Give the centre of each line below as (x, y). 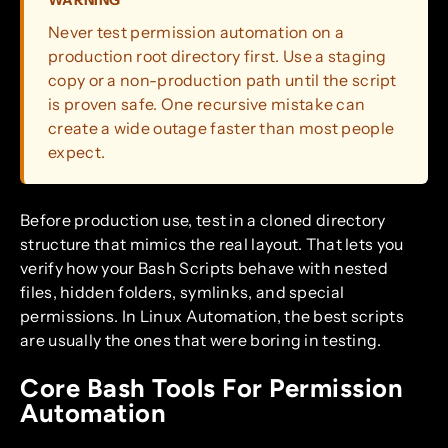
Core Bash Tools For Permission (211, 388)
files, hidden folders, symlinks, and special (182, 292)
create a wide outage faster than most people (221, 128)
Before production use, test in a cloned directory (203, 220)
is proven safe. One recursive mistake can (207, 104)
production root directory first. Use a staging (217, 56)
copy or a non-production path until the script (222, 80)
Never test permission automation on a (196, 32)
